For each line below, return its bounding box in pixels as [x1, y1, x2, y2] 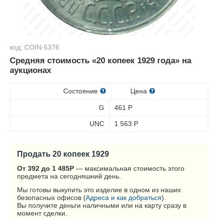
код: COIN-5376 [10, 43, 59, 51]
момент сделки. [17, 209, 67, 217]
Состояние [63, 87, 100, 95]
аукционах [10, 66, 51, 75]
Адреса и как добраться [86, 194, 162, 201]
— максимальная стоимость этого [74, 164, 184, 172]
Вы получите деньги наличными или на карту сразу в [17, 201, 186, 209]
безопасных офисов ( [17, 194, 86, 201]
